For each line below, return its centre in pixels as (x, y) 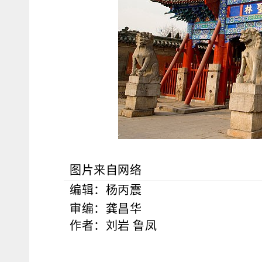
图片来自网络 (106, 170)
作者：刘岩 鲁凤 (113, 225)
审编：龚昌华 (106, 208)
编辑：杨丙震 (106, 190)
